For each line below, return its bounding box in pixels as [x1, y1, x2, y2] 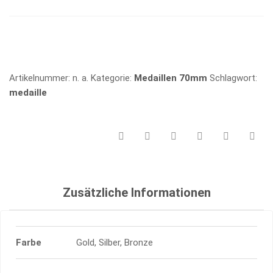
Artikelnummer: [9, 73, 73, 84]
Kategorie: [91, 73, 134, 84]
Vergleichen [13, 33, 54, 41]
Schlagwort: [210, 73, 257, 84]
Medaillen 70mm [134, 73, 207, 84]
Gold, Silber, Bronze [76, 237, 153, 249]
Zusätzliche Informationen [62, 185, 211, 200]
